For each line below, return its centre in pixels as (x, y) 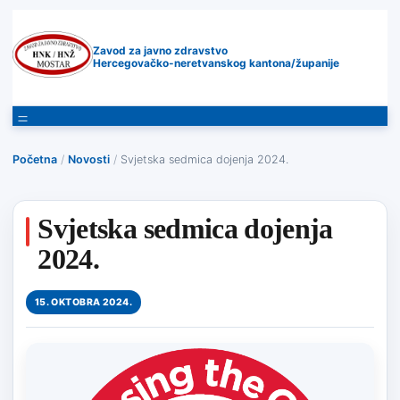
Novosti (89, 159)
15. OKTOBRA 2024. (83, 302)
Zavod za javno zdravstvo (161, 50)
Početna (35, 159)
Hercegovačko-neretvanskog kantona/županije (217, 63)
